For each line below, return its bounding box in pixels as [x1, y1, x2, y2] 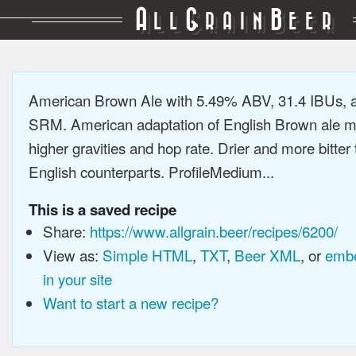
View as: [42, 244, 103, 265]
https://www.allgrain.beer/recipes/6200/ [89, 220, 338, 242]
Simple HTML [102, 244, 192, 265]
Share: [42, 220, 90, 242]
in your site [42, 268, 112, 289]
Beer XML [234, 244, 300, 265]
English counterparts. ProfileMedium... [29, 161, 274, 182]
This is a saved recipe [29, 199, 176, 220]
